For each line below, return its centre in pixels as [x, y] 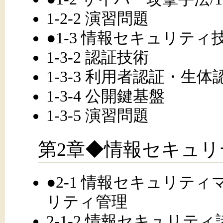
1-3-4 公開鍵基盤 [105, 96]
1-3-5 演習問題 [97, 115]
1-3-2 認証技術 [97, 57]
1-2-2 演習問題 [97, 18]
